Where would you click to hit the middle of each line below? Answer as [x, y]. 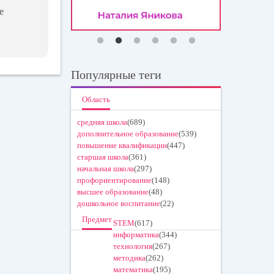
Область [96, 100]
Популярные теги [117, 75]
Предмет [97, 220]
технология [133, 246]
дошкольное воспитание [119, 204]
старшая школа [103, 157]
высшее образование [113, 192]
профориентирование [115, 180]
